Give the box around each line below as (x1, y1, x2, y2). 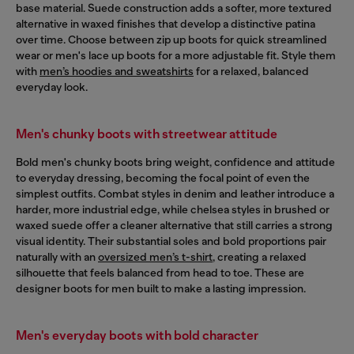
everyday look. (16, 80, 88, 93)
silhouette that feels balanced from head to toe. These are (16, 265, 304, 279)
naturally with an (16, 250, 98, 263)
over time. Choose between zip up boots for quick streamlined (16, 32, 327, 46)
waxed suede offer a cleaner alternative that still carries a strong (16, 218, 333, 232)
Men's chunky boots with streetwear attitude (16, 126, 277, 141)
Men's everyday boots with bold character (16, 327, 258, 343)
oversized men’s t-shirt (98, 250, 213, 263)
